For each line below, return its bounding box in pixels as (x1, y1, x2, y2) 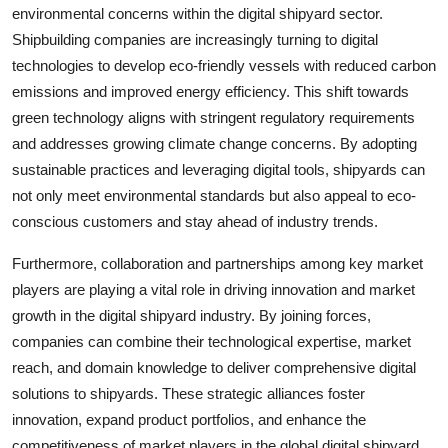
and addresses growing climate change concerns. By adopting (12, 134, 417, 152)
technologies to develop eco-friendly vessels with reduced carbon (12, 56, 436, 74)
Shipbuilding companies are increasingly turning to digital (12, 30, 378, 48)
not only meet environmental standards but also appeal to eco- (12, 186, 416, 204)
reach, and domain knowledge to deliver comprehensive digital (12, 358, 416, 376)
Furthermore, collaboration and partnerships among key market (12, 254, 423, 272)
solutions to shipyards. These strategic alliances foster (12, 384, 365, 402)
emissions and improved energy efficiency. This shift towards (12, 82, 409, 100)
